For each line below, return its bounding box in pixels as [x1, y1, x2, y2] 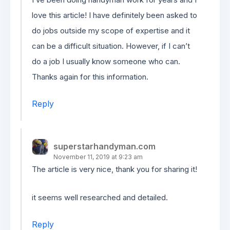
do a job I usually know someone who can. [32, 56, 180, 66]
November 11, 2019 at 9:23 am [53, 153, 143, 161]
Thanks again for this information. [32, 72, 148, 82]
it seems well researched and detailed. [32, 193, 168, 202]
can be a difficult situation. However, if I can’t [32, 41, 190, 51]
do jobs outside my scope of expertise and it [32, 26, 190, 35]
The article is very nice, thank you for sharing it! [32, 164, 197, 174]
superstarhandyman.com [53, 141, 156, 151]
